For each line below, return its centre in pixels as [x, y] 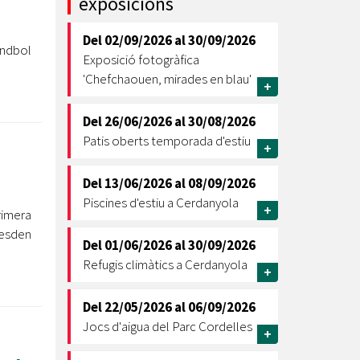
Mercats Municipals [84, 143]
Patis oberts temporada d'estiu [166, 141]
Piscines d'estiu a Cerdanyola [160, 202]
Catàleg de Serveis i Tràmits [149, 192]
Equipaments [67, 94]
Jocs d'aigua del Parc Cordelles [167, 326]
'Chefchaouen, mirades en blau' [167, 79]
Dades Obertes [110, 151]
